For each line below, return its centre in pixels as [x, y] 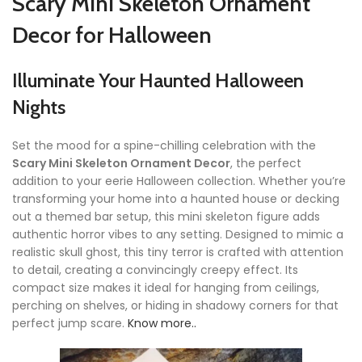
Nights [39, 107]
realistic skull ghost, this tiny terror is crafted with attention [178, 253]
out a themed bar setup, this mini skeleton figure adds [166, 217]
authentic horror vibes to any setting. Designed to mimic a [178, 235]
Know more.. [162, 324]
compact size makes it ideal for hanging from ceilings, [166, 288]
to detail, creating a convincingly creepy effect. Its [155, 270]
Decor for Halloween [112, 35]
